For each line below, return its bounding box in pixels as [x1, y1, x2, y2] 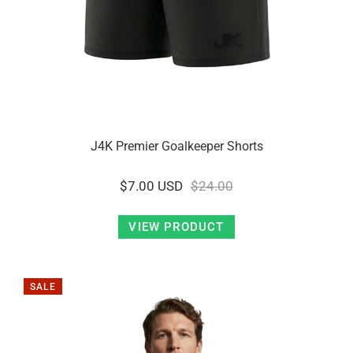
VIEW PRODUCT [128, 220, 225, 234]
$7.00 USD [120, 178, 184, 194]
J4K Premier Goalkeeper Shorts [90, 139, 263, 154]
